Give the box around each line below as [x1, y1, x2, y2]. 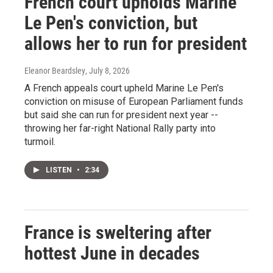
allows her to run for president [24, 32, 247, 54]
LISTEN [46, 165, 74, 174]
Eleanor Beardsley [24, 65, 85, 76]
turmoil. [24, 135, 55, 147]
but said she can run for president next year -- [24, 108, 218, 121]
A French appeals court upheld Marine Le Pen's [24, 82, 224, 94]
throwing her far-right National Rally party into [24, 122, 216, 134]
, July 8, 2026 [85, 65, 130, 76]
